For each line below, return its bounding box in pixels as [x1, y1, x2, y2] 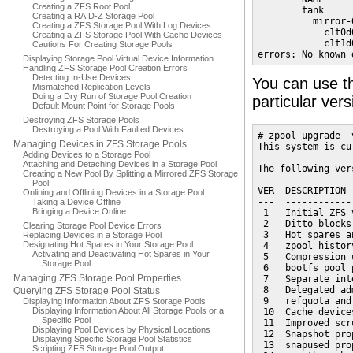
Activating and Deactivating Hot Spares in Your [32, 249, 210, 258]
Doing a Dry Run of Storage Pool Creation [32, 91, 191, 101]
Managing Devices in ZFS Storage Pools [13, 139, 187, 150]
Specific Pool [42, 315, 91, 325]
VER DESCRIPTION [258, 185, 346, 196]
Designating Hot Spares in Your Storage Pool [23, 240, 193, 249]
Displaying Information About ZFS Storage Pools [23, 296, 206, 306]
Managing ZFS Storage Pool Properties [13, 273, 181, 284]
